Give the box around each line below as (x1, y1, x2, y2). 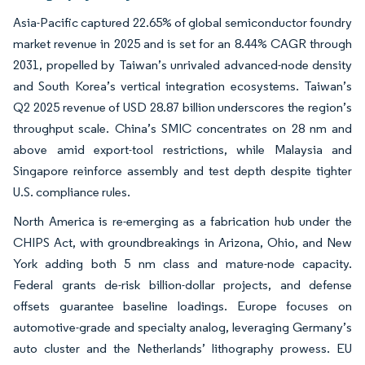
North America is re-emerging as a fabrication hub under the (13, 213, 352, 230)
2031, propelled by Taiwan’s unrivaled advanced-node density (13, 57, 352, 73)
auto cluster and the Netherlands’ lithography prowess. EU (13, 341, 352, 357)
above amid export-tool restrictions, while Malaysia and (13, 142, 352, 158)
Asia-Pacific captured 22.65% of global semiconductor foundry (13, 15, 352, 31)
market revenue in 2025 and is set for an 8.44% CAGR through (13, 36, 352, 52)
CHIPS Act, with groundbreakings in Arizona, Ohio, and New (13, 235, 352, 251)
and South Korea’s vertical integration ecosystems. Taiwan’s (13, 78, 352, 95)
